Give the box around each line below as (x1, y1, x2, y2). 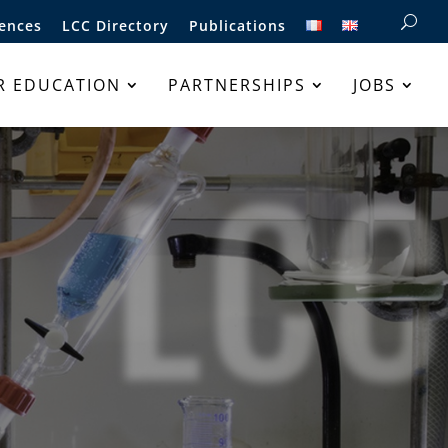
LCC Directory (62, 15, 169, 35)
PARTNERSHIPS (168, 74, 306, 96)
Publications (189, 15, 286, 35)
